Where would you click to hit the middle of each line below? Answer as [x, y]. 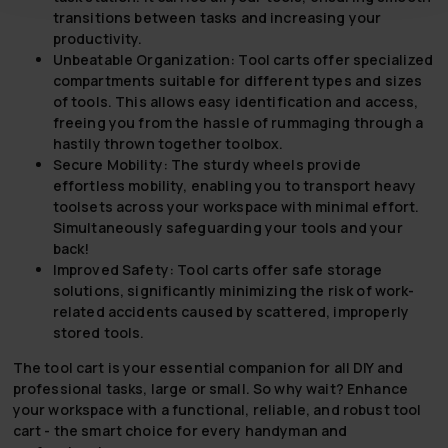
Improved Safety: [115, 270]
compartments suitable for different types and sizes [237, 81]
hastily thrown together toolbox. [168, 144]
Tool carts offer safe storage [280, 270]
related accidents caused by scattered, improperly [230, 312]
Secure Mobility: [110, 165]
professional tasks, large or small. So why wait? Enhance [210, 389]
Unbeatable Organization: [144, 60]
